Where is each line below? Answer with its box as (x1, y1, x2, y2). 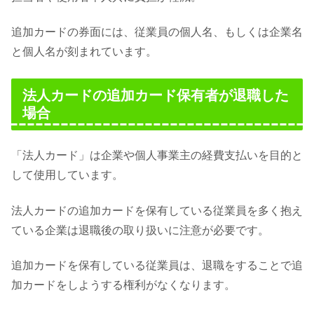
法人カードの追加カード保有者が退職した (22, 88, 289, 104)
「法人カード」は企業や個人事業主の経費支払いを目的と (11, 149, 303, 162)
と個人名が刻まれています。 (11, 46, 157, 58)
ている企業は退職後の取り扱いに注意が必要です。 (11, 224, 269, 236)
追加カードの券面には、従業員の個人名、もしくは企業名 (11, 26, 303, 39)
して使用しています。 (11, 169, 123, 182)
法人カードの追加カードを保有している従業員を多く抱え (11, 204, 303, 217)
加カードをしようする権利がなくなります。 (11, 279, 235, 292)
